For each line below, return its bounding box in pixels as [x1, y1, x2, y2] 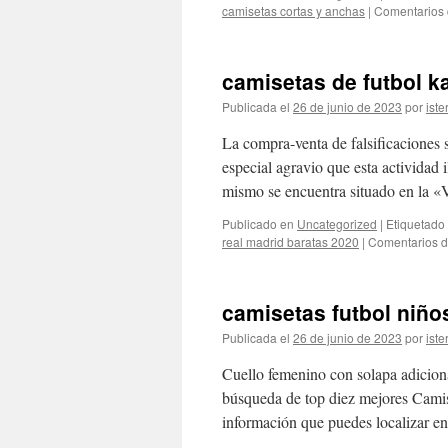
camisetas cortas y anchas [222, 2, 365, 19]
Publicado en [222, 215, 294, 232]
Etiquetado [386, 215, 445, 232]
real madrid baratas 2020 [222, 233, 359, 250]
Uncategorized [297, 215, 377, 232]
